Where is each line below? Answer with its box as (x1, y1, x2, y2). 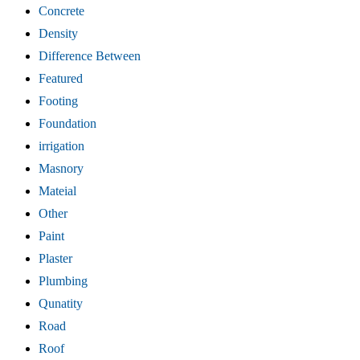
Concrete (39, 4, 84, 18)
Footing (39, 94, 78, 108)
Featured (39, 72, 83, 86)
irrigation (39, 139, 84, 153)
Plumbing (39, 274, 88, 288)
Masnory (39, 162, 84, 176)
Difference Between (39, 49, 141, 63)
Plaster (39, 252, 72, 266)
